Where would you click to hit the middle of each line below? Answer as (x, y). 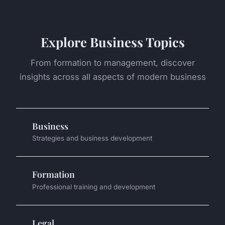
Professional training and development (94, 187)
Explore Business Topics (113, 42)
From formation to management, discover (113, 63)
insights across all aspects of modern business (113, 77)
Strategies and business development (92, 138)
